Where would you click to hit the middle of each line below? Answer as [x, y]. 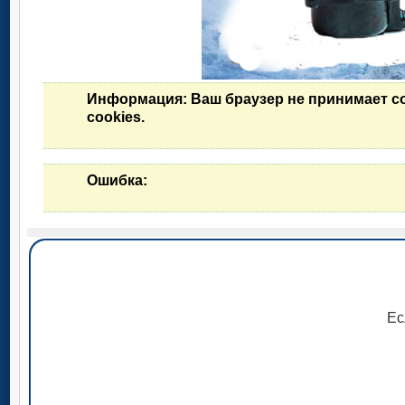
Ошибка [115, 181]
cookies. [116, 118]
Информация [135, 99]
